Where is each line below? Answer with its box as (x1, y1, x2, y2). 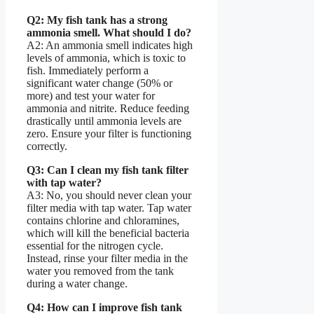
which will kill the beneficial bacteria (27, 226, 189, 239)
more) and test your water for (27, 89, 155, 102)
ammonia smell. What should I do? (27, 26, 191, 39)
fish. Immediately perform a (27, 64, 149, 76)
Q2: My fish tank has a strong (27, 13, 168, 26)
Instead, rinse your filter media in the (27, 252, 188, 264)
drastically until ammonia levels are (27, 114, 182, 127)
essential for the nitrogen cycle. (27, 239, 163, 252)
